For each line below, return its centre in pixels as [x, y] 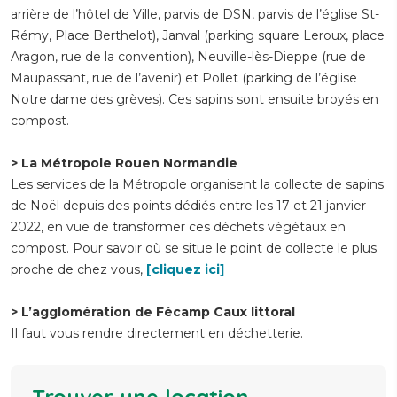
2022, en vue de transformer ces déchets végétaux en [178, 227]
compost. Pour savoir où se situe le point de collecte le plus [194, 249]
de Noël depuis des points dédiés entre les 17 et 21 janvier [188, 206]
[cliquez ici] [185, 270]
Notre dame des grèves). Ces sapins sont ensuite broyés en [195, 100]
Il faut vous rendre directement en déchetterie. [159, 334]
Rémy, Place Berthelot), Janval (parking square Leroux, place [198, 36]
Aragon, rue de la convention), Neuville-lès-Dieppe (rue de [188, 57]
